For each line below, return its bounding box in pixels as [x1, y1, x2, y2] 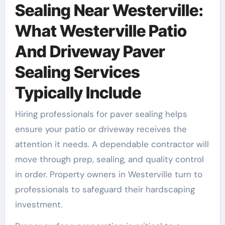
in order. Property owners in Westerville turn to [15, 168, 202, 180]
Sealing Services [15, 62, 140, 82]
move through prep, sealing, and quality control [15, 153, 204, 165]
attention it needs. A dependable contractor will [15, 138, 209, 150]
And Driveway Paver [15, 42, 165, 62]
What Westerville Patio [15, 21, 187, 41]
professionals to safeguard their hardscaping [15, 183, 195, 195]
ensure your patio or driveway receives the [15, 123, 187, 135]
